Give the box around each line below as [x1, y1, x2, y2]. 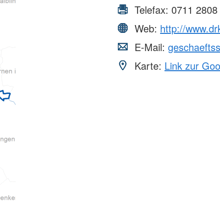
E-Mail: [132, 40, 168, 55]
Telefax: [132, 2, 171, 17]
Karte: [132, 58, 165, 73]
